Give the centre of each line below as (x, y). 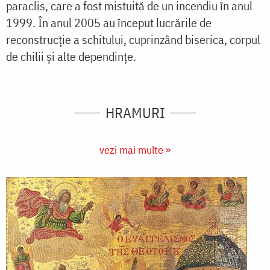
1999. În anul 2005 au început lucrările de (109, 23)
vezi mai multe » (135, 150)
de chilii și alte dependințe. (71, 57)
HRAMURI (135, 113)
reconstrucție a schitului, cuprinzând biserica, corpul (133, 40)
